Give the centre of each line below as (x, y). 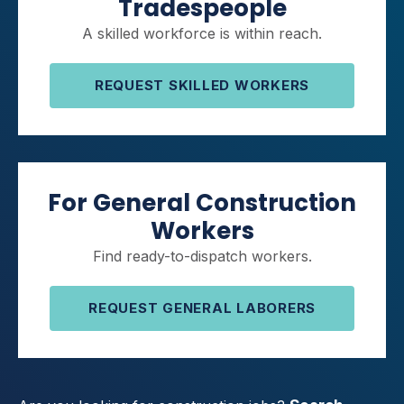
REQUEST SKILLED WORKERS (202, 86)
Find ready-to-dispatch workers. (202, 256)
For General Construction (202, 202)
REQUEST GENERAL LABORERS (202, 308)
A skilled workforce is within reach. (202, 33)
